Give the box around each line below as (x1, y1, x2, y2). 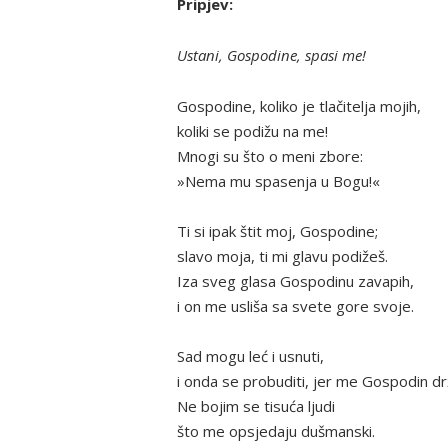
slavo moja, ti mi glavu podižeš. (177, 245, 388, 266)
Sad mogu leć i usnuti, (177, 345, 324, 366)
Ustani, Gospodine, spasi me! (177, 44, 366, 65)
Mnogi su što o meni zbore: (177, 145, 363, 166)
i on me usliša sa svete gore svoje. (177, 295, 414, 316)
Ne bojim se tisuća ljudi (177, 395, 335, 416)
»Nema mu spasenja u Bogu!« (177, 170, 380, 191)
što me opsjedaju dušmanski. (177, 420, 375, 441)
